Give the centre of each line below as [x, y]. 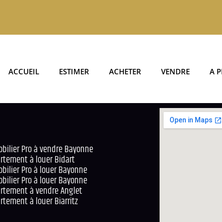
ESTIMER [74, 71]
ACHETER [125, 71]
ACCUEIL [24, 71]
